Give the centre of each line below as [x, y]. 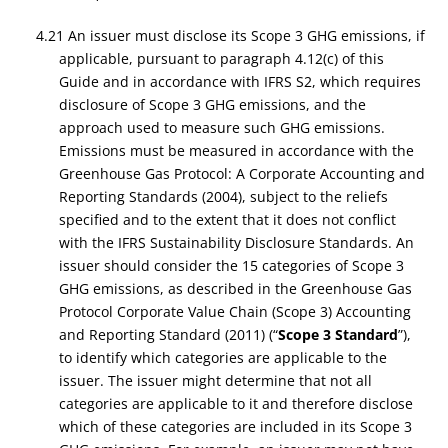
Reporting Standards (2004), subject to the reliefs [223, 196]
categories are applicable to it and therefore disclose [235, 403]
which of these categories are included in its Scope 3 [235, 426]
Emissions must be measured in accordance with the [236, 150]
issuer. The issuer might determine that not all [215, 380]
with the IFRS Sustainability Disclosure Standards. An [236, 242]
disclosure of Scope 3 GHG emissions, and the [212, 104]
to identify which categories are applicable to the [222, 357]
